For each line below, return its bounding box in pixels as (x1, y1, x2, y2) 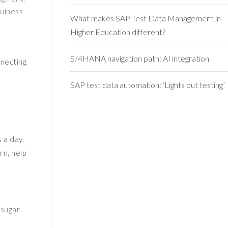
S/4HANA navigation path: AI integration (70, 53, 209, 63)
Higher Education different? (70, 27, 165, 37)
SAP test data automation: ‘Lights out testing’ (70, 80, 225, 90)
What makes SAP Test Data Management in (70, 13, 221, 23)
